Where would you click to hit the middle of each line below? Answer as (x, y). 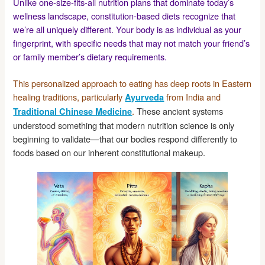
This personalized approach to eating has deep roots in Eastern (132, 83)
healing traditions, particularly (69, 96)
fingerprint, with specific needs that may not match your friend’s (132, 43)
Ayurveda (145, 97)
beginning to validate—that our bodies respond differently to (125, 138)
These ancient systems (179, 111)
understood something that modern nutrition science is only (124, 125)
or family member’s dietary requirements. (90, 56)
